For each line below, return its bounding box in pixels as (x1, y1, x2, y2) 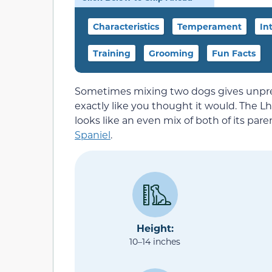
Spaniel (75, 128, 110, 141)
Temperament (177, 21, 242, 32)
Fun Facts (212, 47, 256, 59)
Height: (136, 222, 174, 235)
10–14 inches (129, 236, 181, 248)
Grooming (149, 47, 194, 59)
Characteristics (93, 21, 159, 32)
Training (93, 47, 131, 59)
